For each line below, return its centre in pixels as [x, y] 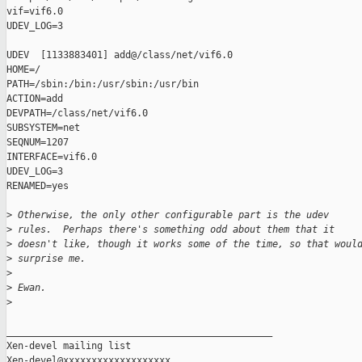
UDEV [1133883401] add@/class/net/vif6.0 [120, 55]
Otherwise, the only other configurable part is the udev [173, 215]
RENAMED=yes [38, 186]
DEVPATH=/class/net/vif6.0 [77, 114]
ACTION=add [35, 99]
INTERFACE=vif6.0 [52, 157]
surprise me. [49, 259]
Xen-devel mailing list [69, 346]
